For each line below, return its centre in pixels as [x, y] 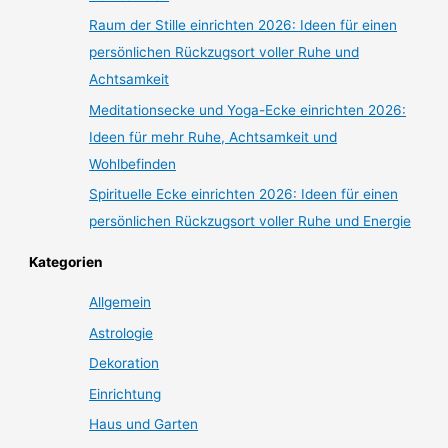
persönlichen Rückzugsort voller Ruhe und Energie [250, 221]
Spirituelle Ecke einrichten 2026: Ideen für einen [244, 194]
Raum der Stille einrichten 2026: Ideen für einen [243, 25]
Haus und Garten [144, 424]
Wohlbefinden [133, 163]
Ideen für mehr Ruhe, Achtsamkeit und [213, 136]
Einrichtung [125, 393]
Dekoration [124, 363]
